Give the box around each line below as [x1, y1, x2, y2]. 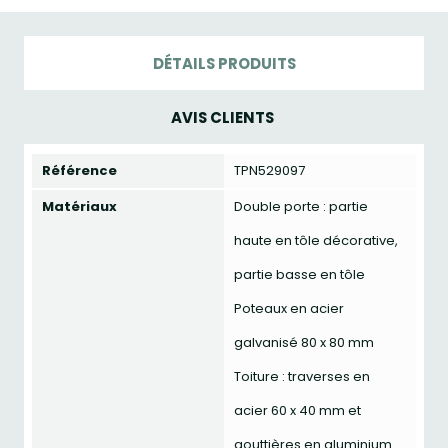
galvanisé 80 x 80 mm [234, 333, 374, 352]
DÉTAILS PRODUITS [152, 52, 296, 74]
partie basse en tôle [234, 265, 365, 284]
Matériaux [42, 197, 117, 216]
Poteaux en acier [234, 299, 344, 318]
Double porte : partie [234, 197, 368, 216]
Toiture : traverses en [234, 367, 370, 386]
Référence [42, 161, 117, 180]
